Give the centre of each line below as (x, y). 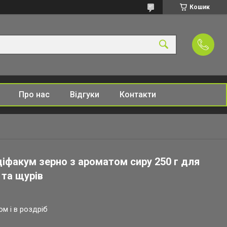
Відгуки (84, 94)
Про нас (34, 94)
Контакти (138, 94)
